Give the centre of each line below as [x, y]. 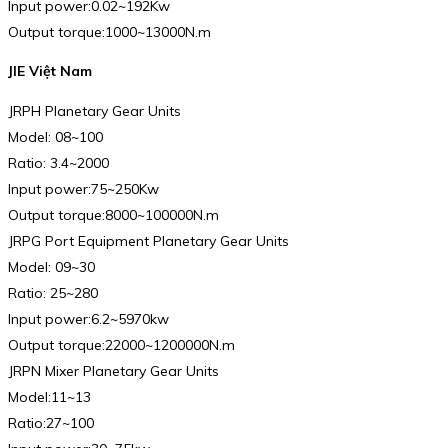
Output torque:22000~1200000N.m [121, 344]
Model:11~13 [49, 396]
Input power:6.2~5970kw [88, 318]
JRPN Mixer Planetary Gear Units [113, 370]
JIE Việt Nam [50, 71]
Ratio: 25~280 [53, 292]
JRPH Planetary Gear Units [94, 110]
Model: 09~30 [51, 266]
